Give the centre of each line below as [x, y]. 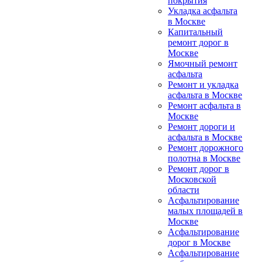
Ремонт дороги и [201, 127]
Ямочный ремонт [203, 63]
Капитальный [195, 32]
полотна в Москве [204, 158]
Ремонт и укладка [203, 85]
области [184, 190]
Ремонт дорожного [206, 148]
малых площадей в [205, 211]
